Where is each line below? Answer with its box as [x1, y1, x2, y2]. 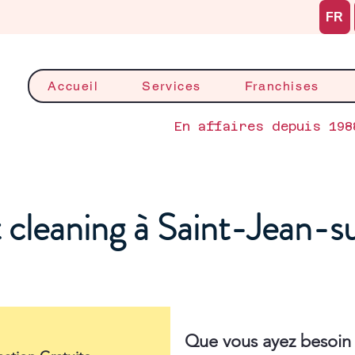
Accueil [48, 78, 99, 94]
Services [142, 78, 202, 94]
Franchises [244, 78, 319, 94]
